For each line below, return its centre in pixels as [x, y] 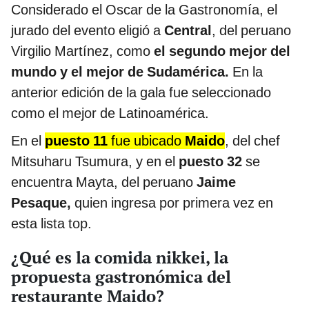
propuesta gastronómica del [121, 277]
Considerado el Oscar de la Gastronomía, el [144, 10]
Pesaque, [41, 203]
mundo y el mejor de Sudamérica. [120, 72]
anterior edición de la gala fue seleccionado [141, 93]
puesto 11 [76, 141]
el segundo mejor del [222, 51]
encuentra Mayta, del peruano [104, 182]
